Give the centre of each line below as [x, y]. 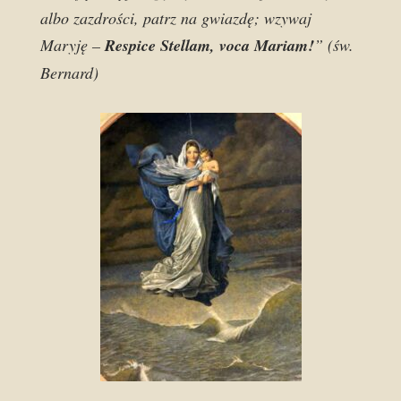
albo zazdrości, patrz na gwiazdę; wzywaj [176, 18]
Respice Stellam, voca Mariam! [209, 45]
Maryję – [73, 45]
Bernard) [69, 73]
